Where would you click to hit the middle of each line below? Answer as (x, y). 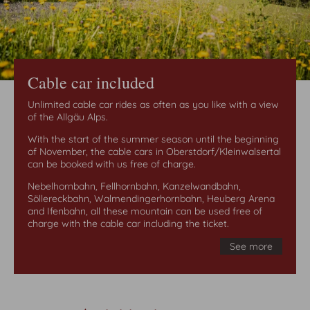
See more (251, 247)
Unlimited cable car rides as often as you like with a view (153, 105)
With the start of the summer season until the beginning (153, 139)
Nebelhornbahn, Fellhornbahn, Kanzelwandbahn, (134, 186)
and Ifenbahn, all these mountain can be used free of (145, 211)
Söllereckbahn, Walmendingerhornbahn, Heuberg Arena (151, 199)
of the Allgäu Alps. (68, 117)
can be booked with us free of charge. (112, 164)
